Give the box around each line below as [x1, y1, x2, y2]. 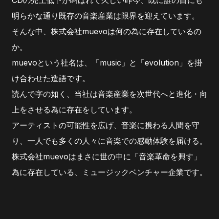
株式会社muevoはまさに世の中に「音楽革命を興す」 [12, 152, 201, 161]
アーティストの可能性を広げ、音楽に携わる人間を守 [12, 120, 199, 130]
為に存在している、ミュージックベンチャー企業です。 [12, 167, 207, 177]
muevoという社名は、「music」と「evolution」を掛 [12, 58, 202, 67]
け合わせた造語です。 [12, 73, 90, 83]
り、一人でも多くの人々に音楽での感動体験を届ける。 [12, 136, 207, 146]
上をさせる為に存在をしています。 [12, 105, 137, 114]
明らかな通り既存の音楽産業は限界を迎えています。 [12, 11, 199, 21]
